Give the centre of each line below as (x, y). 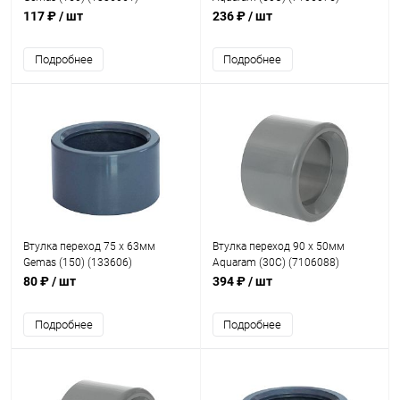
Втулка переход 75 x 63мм (89, 246)
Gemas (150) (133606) (78, 262)
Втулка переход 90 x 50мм (278, 246)
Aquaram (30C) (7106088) (275, 262)
